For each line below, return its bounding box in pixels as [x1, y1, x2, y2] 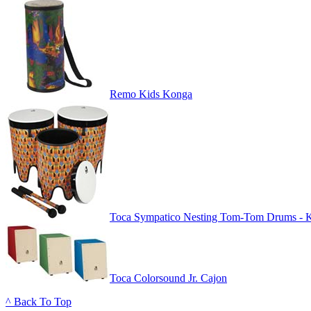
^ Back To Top [6, 296, 72, 308]
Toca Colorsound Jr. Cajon [110, 272, 227, 285]
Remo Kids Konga [110, 88, 192, 101]
